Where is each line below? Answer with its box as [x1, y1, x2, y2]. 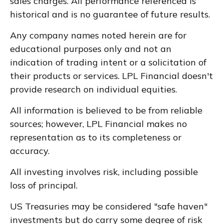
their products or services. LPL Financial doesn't [10, 69, 213, 81]
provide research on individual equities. [10, 83, 177, 95]
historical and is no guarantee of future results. [10, 8, 210, 20]
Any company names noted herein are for [10, 29, 186, 41]
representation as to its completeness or [10, 131, 181, 143]
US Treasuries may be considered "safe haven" [10, 200, 207, 212]
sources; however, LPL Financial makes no [10, 117, 187, 129]
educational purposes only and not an [10, 42, 171, 54]
